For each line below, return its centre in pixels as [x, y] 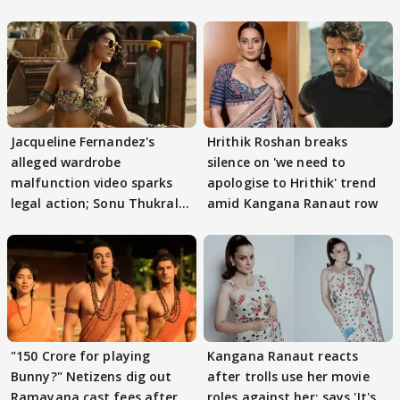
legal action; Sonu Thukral [95, 204]
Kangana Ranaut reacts [283, 355]
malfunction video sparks [92, 183]
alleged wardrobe [66, 162]
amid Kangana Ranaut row [293, 204]
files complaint [59, 224]
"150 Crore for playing [81, 355]
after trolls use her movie [288, 376]
